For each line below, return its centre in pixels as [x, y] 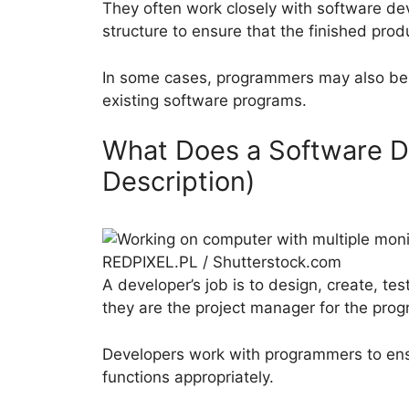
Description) [179, 182]
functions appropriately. [188, 377]
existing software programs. [204, 100]
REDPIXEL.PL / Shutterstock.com [222, 262]
